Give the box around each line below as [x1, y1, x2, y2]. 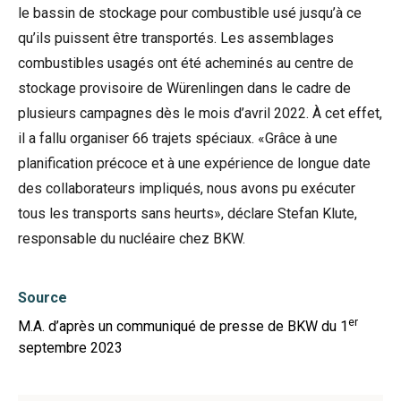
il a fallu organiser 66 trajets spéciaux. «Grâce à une [18, 130, 337, 147]
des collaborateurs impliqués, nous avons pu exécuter [18, 180, 355, 197]
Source [18, 289, 67, 306]
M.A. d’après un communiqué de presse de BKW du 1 [18, 318, 348, 335]
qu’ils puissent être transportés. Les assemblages [18, 30, 334, 47]
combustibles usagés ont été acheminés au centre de [18, 55, 354, 72]
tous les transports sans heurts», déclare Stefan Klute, [18, 205, 357, 222]
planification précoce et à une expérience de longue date [18, 155, 371, 172]
